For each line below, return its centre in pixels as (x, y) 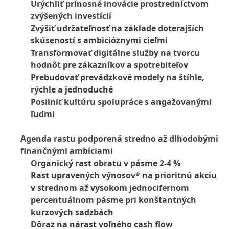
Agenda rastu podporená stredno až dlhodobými (119, 139)
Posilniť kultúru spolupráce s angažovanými (121, 102)
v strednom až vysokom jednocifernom (110, 188)
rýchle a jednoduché (72, 89)
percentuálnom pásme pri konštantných (113, 200)
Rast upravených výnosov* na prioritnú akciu (124, 175)
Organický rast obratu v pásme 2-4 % (106, 163)
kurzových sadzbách (72, 212)
